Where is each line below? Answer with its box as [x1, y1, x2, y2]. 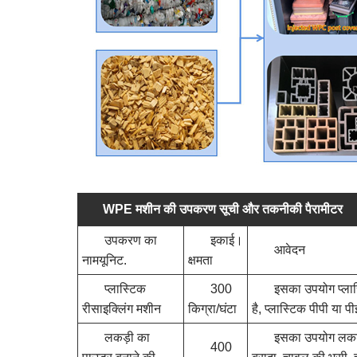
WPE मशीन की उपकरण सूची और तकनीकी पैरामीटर [103, 202, 343, 216]
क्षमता [188, 253, 213, 267]
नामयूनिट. [82, 253, 127, 267]
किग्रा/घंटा [188, 301, 237, 316]
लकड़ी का [104, 330, 150, 344]
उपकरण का [104, 233, 157, 247]
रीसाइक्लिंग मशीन [82, 301, 161, 316]
